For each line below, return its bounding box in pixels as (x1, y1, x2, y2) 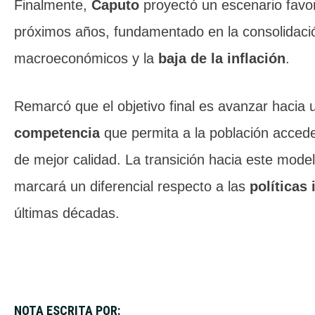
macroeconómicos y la (14, 51, 158, 66)
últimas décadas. (14, 205, 120, 221)
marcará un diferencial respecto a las (14, 179, 250, 194)
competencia (14, 125, 100, 141)
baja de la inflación (158, 51, 285, 66)
